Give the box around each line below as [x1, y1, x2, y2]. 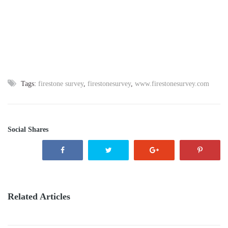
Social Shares [8, 126, 48, 134]
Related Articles [8, 191, 70, 202]
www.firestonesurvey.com [135, 80, 209, 88]
